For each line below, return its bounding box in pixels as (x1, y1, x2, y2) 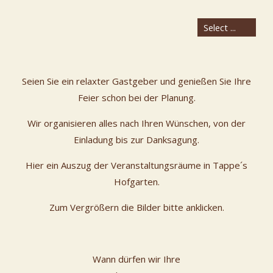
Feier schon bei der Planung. (77, 91, 196, 104)
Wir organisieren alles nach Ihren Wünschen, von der (27, 117, 246, 129)
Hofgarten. (113, 175, 160, 188)
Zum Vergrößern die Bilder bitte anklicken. (49, 201, 224, 213)
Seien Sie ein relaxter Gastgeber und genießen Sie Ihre (22, 75, 251, 87)
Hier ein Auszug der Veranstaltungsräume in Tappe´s (26, 159, 247, 171)
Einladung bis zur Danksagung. (74, 133, 199, 146)
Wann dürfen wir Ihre (93, 253, 180, 265)
